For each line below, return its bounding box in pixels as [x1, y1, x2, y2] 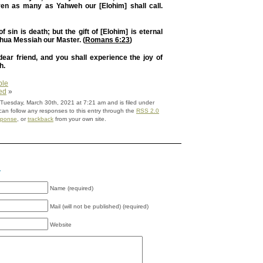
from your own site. [53, 116, 106, 123]
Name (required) [50, 185, 93, 192]
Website [50, 221, 72, 228]
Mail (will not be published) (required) [50, 203, 149, 210]
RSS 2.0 [136, 107, 159, 114]
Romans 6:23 [85, 36, 130, 45]
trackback [28, 116, 53, 123]
